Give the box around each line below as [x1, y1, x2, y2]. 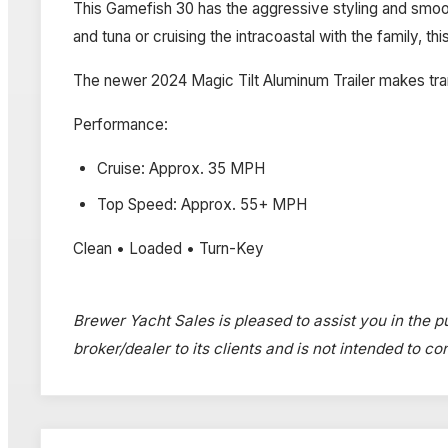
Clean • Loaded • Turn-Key [73, 238, 264, 258]
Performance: [73, 114, 168, 134]
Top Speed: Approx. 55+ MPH [97, 194, 307, 214]
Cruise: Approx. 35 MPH [97, 158, 265, 178]
